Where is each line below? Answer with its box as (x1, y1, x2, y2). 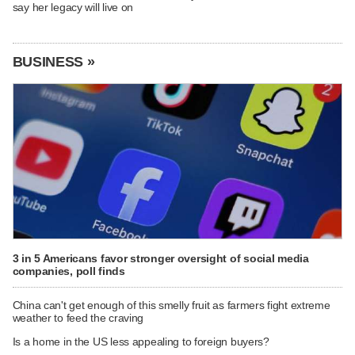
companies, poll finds (12, 264, 125, 277)
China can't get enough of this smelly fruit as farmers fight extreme (12, 299, 330, 312)
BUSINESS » (12, 53, 95, 70)
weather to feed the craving (12, 311, 144, 325)
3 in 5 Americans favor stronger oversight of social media (12, 251, 309, 265)
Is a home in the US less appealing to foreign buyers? (12, 335, 269, 349)
